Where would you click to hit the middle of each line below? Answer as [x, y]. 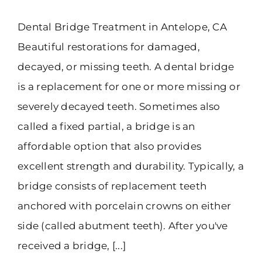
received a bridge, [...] [72, 245]
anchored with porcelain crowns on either [125, 206]
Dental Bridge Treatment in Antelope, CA [122, 27]
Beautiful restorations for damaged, [109, 46]
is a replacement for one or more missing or [129, 86]
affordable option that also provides [110, 146]
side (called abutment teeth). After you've [123, 225]
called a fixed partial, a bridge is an [106, 126]
